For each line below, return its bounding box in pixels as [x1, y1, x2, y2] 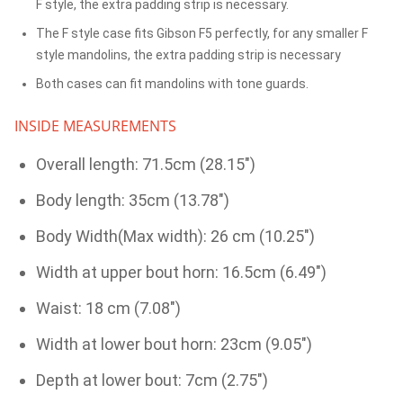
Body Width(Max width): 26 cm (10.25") [36, 227, 315, 246]
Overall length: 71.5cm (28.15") [36, 155, 255, 175]
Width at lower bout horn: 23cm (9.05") [36, 335, 312, 354]
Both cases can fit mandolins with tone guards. [36, 76, 309, 92]
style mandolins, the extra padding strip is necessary [36, 48, 341, 63]
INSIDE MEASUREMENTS [14, 116, 176, 137]
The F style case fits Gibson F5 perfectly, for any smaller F [36, 26, 368, 41]
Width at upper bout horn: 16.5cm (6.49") [36, 263, 327, 282]
